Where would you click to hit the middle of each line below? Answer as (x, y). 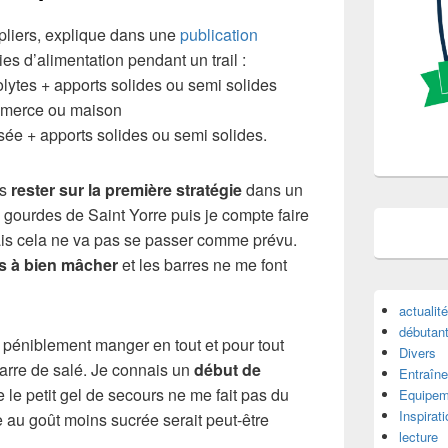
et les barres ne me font (202, 264)
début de (227, 369)
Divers (417, 353)
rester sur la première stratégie (126, 189)
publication (219, 34)
